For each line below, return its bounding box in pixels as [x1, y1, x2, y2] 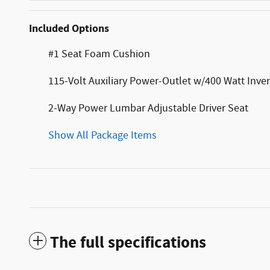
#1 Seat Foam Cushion [48, 46, 150, 61]
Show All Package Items [48, 128, 157, 143]
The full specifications [50, 231, 206, 254]
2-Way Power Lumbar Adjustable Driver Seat [48, 101, 248, 116]
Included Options [29, 20, 109, 36]
